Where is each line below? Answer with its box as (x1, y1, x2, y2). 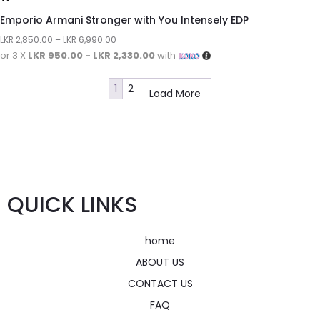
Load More (149, 86, 201, 101)
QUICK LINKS (7, 189, 137, 220)
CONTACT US (127, 276, 193, 291)
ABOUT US (136, 254, 184, 269)
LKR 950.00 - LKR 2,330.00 (28, 48, 155, 62)
